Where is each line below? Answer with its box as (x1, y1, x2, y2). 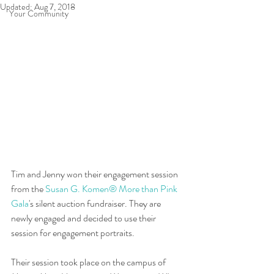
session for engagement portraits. (11, 226, 138, 240)
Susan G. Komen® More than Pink (45, 182, 179, 196)
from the (11, 182, 45, 196)
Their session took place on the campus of (11, 255, 168, 270)
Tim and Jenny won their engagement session (11, 167, 180, 182)
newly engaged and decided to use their (11, 211, 158, 226)
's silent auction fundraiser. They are (29, 196, 163, 211)
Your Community (9, 7, 68, 20)
